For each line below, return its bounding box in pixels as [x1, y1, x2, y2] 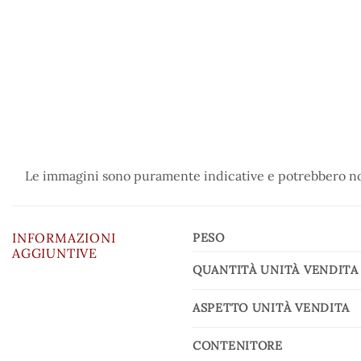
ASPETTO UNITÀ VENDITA [193, 300, 351, 315]
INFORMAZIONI [12, 229, 116, 246]
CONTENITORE [193, 338, 283, 353]
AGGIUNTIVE [12, 244, 98, 261]
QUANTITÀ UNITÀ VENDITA [193, 262, 359, 277]
